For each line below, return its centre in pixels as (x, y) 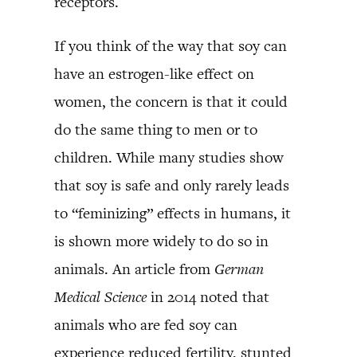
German (239, 269)
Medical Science (100, 296)
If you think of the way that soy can (171, 45)
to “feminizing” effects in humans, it (173, 213)
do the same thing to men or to (156, 129)
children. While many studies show (169, 157)
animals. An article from (134, 269)
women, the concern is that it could (171, 101)
